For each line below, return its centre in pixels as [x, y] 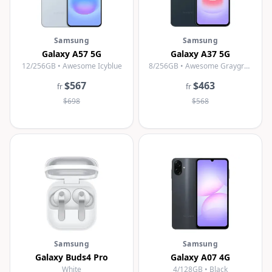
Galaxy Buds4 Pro [72, 257]
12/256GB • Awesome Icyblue [72, 66]
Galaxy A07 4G [200, 257]
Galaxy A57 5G [72, 53]
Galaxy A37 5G [200, 53]
